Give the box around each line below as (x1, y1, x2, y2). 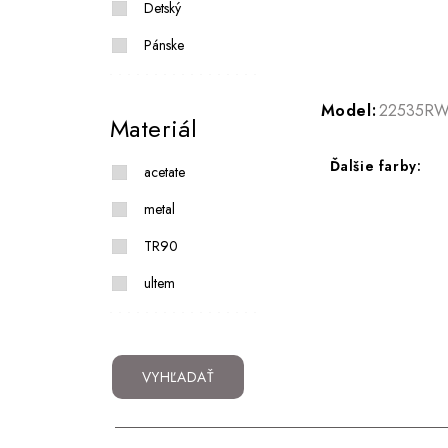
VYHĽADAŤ (141, 367, 215, 388)
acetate (143, 162, 185, 183)
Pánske (143, 35, 184, 56)
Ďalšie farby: (329, 156, 422, 177)
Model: (320, 99, 377, 123)
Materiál (109, 111, 198, 147)
